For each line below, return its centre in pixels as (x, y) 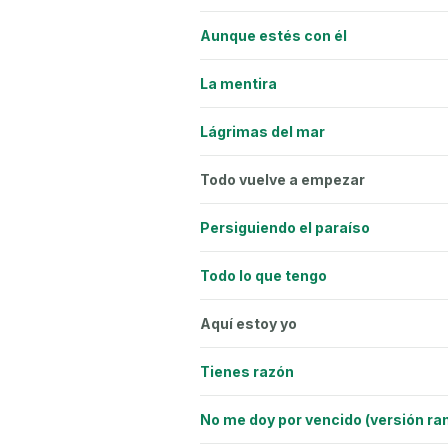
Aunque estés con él (273, 35)
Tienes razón (247, 371)
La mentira (238, 83)
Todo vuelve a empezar (282, 179)
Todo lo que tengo (263, 275)
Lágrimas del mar (262, 131)
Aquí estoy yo (248, 323)
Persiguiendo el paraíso (285, 227)
